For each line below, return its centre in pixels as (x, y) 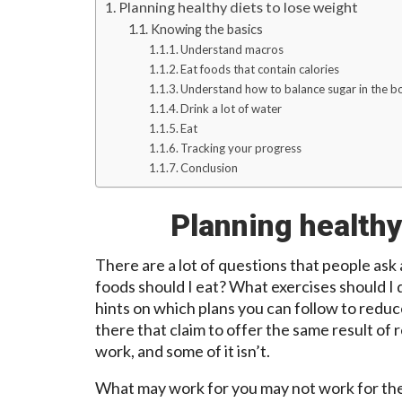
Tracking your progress (241, 148)
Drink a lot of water (232, 108)
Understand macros (232, 49)
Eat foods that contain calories (260, 69)
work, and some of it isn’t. (183, 350)
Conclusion (210, 167)
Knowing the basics (206, 29)
